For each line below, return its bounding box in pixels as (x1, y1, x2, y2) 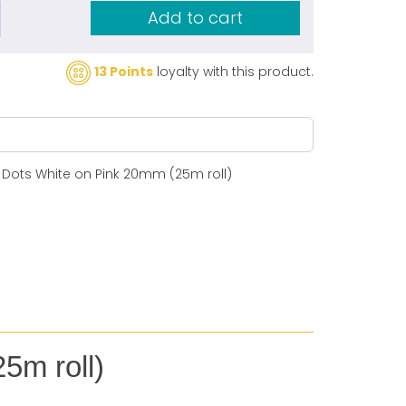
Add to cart (148, 5, 244, 29)
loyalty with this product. (152, 63, 314, 82)
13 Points (93, 63, 153, 82)
